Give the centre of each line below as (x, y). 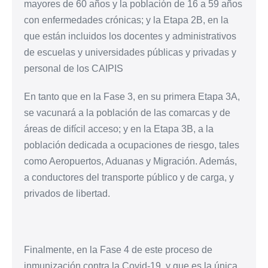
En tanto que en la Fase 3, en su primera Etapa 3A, (132, 96)
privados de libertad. (67, 193)
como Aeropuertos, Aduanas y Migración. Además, (130, 161)
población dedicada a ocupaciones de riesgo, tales (132, 145)
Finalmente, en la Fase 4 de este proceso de (118, 249)
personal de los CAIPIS (74, 68)
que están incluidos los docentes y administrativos (130, 36)
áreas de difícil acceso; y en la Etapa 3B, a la (119, 129)
